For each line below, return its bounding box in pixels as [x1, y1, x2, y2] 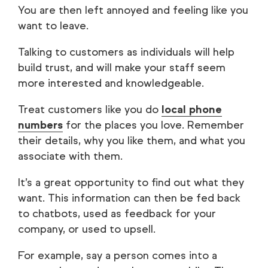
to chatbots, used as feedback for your [18, 206, 216, 220]
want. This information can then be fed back [18, 191, 240, 205]
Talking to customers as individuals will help [18, 45, 234, 59]
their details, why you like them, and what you [18, 133, 245, 147]
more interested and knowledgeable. [18, 76, 204, 90]
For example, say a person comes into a [18, 248, 217, 262]
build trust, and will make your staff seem [18, 60, 226, 74]
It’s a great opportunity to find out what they [18, 175, 244, 189]
